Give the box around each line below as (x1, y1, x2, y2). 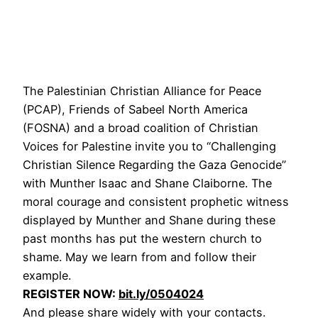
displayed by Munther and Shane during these (23, 212, 275, 227)
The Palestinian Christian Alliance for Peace (23, 83, 261, 98)
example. (23, 268, 71, 283)
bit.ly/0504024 (119, 286, 204, 301)
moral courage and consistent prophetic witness (23, 194, 289, 209)
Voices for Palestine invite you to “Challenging (23, 138, 276, 153)
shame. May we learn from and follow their (23, 249, 256, 264)
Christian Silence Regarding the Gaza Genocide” (23, 157, 286, 172)
